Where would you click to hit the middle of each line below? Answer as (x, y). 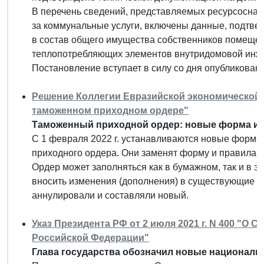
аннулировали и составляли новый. (110, 195)
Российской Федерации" (90, 237)
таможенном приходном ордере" (110, 110)
